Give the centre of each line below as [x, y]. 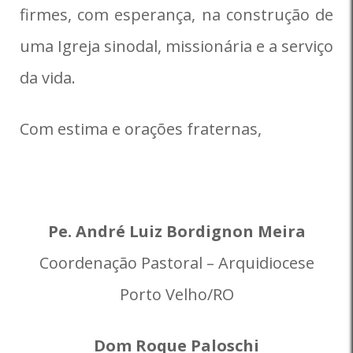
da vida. [48, 78]
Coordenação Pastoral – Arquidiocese [176, 263]
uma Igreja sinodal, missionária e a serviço [176, 46]
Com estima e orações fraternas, [141, 129]
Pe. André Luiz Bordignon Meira [176, 231]
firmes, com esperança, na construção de [176, 15]
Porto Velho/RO [176, 294]
